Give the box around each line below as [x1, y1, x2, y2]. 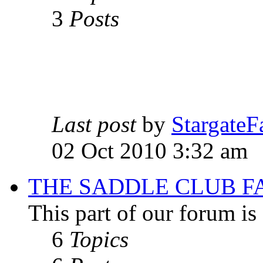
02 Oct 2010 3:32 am [52, 138, 248, 163]
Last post [52, 112, 136, 137]
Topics [69, 227, 129, 252]
